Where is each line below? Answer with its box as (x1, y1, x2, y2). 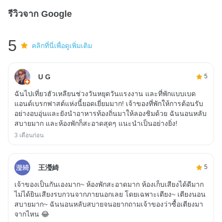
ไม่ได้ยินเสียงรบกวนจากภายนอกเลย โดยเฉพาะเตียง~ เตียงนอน (14, 190, 206, 198)
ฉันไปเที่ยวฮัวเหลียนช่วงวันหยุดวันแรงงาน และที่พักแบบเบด (14, 89, 196, 98)
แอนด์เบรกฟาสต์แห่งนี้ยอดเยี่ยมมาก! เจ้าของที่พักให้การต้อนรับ (14, 99, 203, 108)
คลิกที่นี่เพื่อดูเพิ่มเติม (32, 41, 93, 50)
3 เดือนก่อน (14, 131, 44, 139)
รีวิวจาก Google (8, 8, 72, 19)
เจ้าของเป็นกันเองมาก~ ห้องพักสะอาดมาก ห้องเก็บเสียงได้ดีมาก (14, 180, 204, 188)
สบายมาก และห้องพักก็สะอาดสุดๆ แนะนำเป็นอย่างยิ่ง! (14, 119, 177, 127)
